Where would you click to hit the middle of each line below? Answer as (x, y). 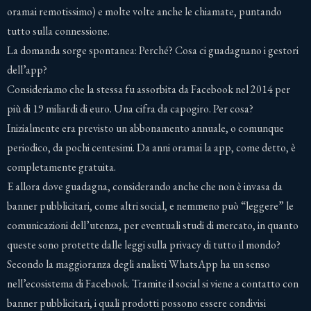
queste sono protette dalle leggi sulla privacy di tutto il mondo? (144, 244)
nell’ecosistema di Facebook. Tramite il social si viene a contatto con (153, 283)
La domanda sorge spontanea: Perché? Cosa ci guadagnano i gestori (153, 50)
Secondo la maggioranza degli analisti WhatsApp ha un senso (138, 264)
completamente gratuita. (61, 167)
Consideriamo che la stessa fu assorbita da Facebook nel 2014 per (149, 89)
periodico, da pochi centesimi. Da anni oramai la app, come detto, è (151, 147)
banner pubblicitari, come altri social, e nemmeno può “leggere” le (150, 205)
